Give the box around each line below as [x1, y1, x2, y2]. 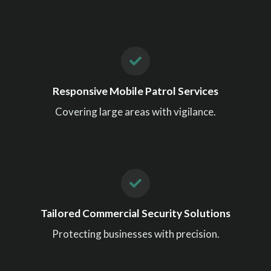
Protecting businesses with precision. [51, 227, 220, 240]
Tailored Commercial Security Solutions [41, 207, 230, 220]
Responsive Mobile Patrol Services [53, 85, 218, 97]
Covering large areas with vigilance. [55, 105, 216, 118]
